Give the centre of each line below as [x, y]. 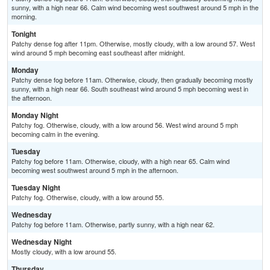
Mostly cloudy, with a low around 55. [64, 252]
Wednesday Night [42, 242]
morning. [24, 17]
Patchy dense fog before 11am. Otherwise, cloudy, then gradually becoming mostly [132, 80]
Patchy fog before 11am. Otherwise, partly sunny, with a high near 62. [113, 224]
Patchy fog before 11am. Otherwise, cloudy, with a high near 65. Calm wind [121, 161]
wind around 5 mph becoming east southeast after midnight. [98, 53]
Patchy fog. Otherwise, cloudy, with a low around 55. [88, 197]
